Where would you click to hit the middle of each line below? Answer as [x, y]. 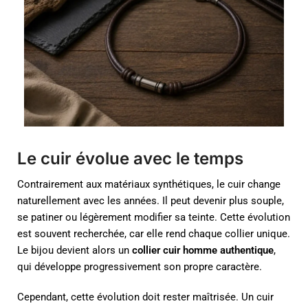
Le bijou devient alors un [75, 251]
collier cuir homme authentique [203, 251]
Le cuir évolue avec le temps [130, 159]
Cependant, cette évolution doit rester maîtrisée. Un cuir [145, 297]
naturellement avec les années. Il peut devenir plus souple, [151, 201]
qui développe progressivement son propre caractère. [140, 267]
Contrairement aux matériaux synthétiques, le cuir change [149, 185]
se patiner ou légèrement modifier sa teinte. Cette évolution [154, 218]
